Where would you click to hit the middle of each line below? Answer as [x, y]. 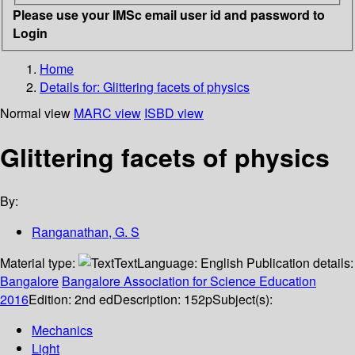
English [222, 263]
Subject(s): [242, 300]
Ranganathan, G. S [86, 232]
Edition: [52, 300]
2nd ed [94, 300]
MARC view [107, 113]
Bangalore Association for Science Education [189, 281]
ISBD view [174, 113]
